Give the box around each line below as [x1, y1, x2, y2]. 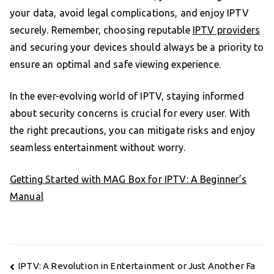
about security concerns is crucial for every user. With [10, 108, 251, 119]
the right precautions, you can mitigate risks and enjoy [10, 125, 256, 136]
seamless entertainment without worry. [10, 142, 186, 154]
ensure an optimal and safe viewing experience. [10, 59, 221, 70]
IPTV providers [192, 24, 260, 36]
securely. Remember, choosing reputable [10, 24, 193, 36]
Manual [10, 191, 43, 202]
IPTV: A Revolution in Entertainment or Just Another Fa [18, 261, 256, 272]
